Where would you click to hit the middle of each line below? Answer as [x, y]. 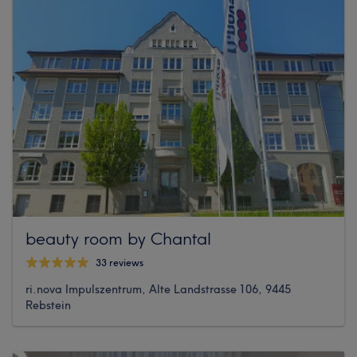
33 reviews [120, 263]
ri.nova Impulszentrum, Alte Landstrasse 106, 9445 [158, 289]
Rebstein [48, 305]
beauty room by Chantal [118, 238]
